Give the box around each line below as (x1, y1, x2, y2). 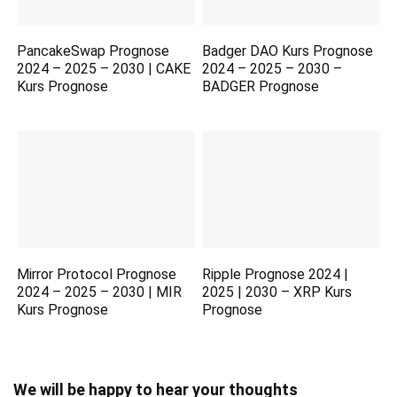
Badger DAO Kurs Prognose (202, 43, 374, 60)
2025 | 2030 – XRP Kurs (202, 283, 353, 300)
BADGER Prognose (202, 78, 320, 96)
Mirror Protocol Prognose (17, 265, 177, 283)
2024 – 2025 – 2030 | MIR (17, 283, 183, 300)
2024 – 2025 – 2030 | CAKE (17, 60, 191, 78)
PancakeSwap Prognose (17, 43, 170, 60)
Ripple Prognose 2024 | (202, 265, 349, 283)
